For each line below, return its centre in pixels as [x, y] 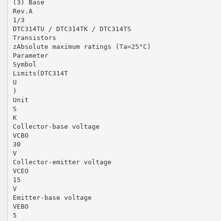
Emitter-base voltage [52, 197]
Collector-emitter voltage [62, 162]
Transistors [34, 37]
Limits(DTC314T [40, 73]
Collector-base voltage [56, 126]
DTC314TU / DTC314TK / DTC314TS [72, 29]
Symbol [24, 64]
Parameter [30, 55]
